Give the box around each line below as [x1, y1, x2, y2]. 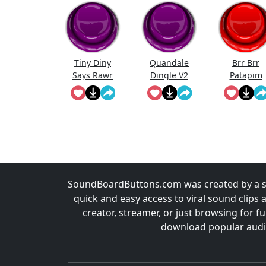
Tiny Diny [74, 57, 111, 69]
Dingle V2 [150, 69, 188, 81]
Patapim [229, 69, 262, 81]
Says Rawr [72, 69, 113, 81]
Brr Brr [232, 57, 259, 69]
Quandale [150, 57, 189, 69]
